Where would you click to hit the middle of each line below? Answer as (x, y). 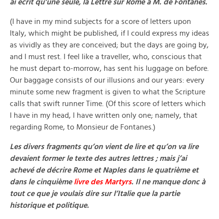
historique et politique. (49, 205)
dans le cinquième (42, 182)
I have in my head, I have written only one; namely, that (104, 115)
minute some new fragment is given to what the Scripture (108, 92)
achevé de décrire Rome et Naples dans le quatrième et (104, 170)
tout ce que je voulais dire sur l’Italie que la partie (95, 194)
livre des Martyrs (103, 182)
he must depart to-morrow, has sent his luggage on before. (109, 68)
